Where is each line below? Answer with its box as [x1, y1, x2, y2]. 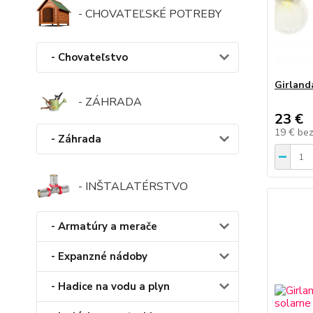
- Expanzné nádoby [51, 249, 147, 264]
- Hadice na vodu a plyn [51, 279, 170, 294]
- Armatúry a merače [51, 219, 157, 234]
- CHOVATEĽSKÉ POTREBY [78, 6, 221, 22]
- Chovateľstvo [51, 50, 128, 64]
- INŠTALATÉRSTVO [78, 178, 188, 194]
